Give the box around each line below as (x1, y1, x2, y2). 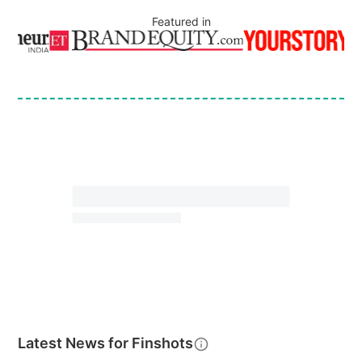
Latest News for (18, 335, 133, 351)
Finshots (132, 335, 194, 351)
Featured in (151, 15, 211, 28)
